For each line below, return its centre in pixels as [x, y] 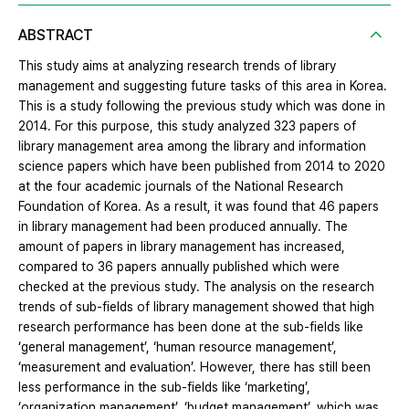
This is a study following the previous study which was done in [202, 105]
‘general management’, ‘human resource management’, [178, 346]
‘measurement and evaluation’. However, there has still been [194, 367]
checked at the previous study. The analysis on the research [196, 286]
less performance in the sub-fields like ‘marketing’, [164, 387]
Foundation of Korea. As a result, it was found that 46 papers [199, 206]
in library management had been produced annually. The [183, 226]
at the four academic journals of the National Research [181, 186]
